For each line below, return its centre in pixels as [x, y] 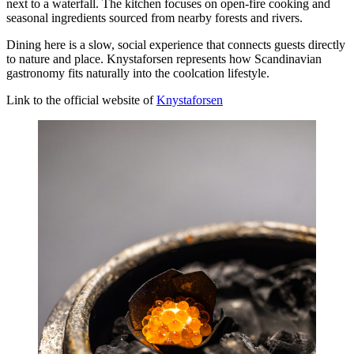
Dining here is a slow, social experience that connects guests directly [176, 44]
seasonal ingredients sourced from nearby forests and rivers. [154, 17]
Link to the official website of [81, 100]
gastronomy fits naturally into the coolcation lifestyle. [138, 73]
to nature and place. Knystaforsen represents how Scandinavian [164, 58]
